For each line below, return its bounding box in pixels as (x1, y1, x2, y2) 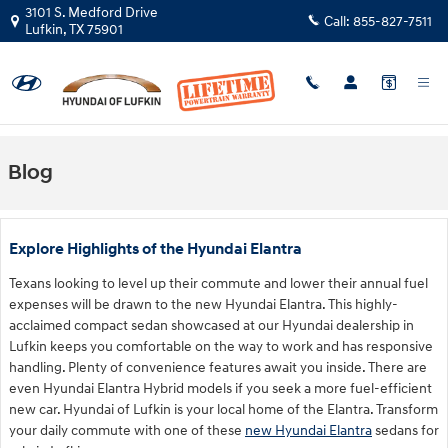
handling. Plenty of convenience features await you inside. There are (9, 359, 427, 376)
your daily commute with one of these (9, 422, 245, 439)
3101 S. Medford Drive (25, 4, 158, 21)
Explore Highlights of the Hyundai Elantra (9, 240, 302, 259)
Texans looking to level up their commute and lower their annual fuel (9, 275, 428, 292)
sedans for (372, 422, 439, 439)
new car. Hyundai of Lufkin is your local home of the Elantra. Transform (9, 401, 438, 418)
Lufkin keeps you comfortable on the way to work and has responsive (9, 338, 433, 355)
